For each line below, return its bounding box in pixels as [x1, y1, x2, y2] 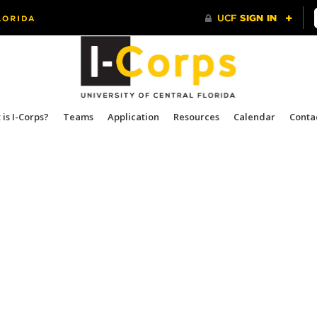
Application [107, 110, 159, 123]
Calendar [233, 110, 275, 123]
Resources [173, 110, 219, 123]
